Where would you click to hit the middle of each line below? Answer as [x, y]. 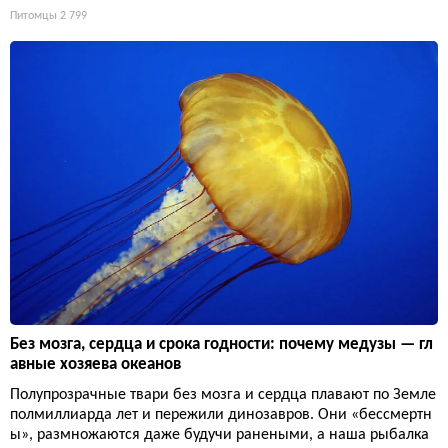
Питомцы [33, 16]
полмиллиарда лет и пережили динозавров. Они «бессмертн [221, 415]
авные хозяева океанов [95, 365]
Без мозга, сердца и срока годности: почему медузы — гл [221, 345]
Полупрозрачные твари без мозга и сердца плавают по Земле [223, 395]
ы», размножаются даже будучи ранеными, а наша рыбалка [219, 435]
